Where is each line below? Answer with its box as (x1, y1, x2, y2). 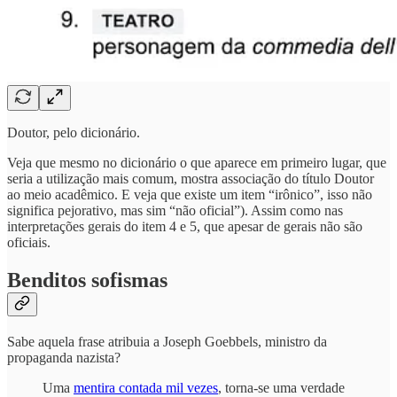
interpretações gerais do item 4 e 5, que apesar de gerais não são (7, 219, 362, 235)
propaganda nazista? (7, 350, 121, 366)
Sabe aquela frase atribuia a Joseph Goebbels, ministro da (7, 334, 327, 350)
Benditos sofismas (7, 269, 167, 292)
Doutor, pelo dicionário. (7, 125, 140, 141)
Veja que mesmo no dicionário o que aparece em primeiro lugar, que (7, 155, 386, 171)
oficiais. (7, 235, 51, 251)
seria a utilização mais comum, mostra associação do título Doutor (7, 171, 374, 187)
